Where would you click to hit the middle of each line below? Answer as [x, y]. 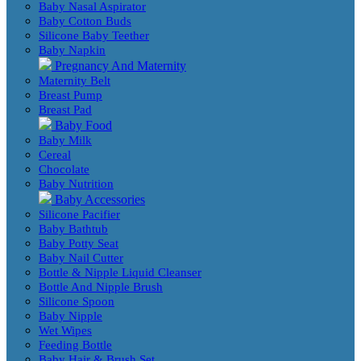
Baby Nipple [71, 316]
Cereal [55, 155]
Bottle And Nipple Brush [101, 287]
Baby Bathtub [73, 229]
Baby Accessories [98, 200]
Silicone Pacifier [79, 215]
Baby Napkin [72, 50]
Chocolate [64, 170]
